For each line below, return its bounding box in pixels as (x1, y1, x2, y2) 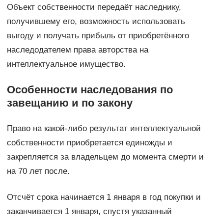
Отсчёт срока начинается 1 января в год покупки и (6, 192, 201, 202)
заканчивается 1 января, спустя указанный (6, 206, 172, 216)
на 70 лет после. (6, 166, 70, 176)
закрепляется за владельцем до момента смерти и (6, 152, 204, 162)
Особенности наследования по (6, 83, 173, 96)
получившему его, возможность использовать (6, 16, 185, 26)
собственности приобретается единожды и (6, 137, 172, 147)
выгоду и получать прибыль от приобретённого (6, 30, 189, 40)
